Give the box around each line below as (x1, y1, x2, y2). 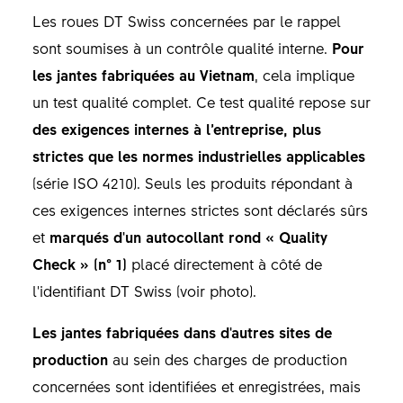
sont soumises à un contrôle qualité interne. (31, 37, 332, 58)
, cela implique (254, 64, 354, 85)
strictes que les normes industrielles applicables (31, 145, 365, 166)
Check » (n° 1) (31, 253, 127, 273)
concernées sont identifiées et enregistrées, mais (31, 375, 361, 396)
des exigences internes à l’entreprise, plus (31, 118, 321, 139)
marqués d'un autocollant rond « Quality (49, 226, 327, 246)
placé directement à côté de (126, 253, 322, 273)
